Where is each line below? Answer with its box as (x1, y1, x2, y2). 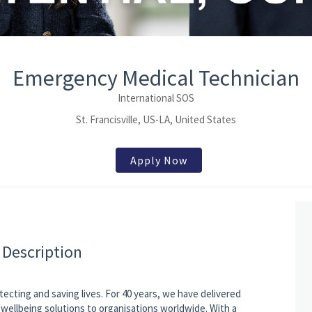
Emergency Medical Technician (13, 64, 299, 93)
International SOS (118, 91, 194, 105)
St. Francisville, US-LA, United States (76, 113, 236, 127)
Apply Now (130, 153, 187, 168)
